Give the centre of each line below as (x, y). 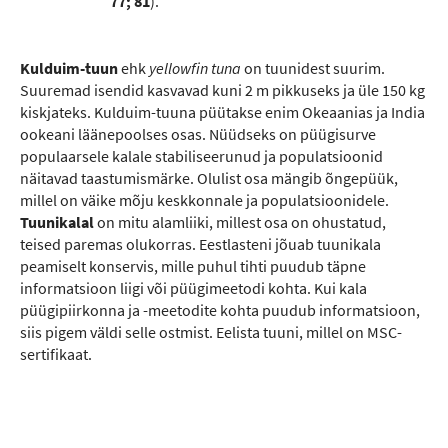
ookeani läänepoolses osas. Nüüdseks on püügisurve (198, 134)
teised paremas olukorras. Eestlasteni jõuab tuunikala (200, 244)
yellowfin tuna (195, 68)
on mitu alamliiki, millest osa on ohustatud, (240, 222)
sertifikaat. (56, 354)
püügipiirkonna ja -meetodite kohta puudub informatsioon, (220, 310)
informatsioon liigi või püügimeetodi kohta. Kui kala (193, 288)
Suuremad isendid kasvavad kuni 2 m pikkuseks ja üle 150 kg (222, 90)
